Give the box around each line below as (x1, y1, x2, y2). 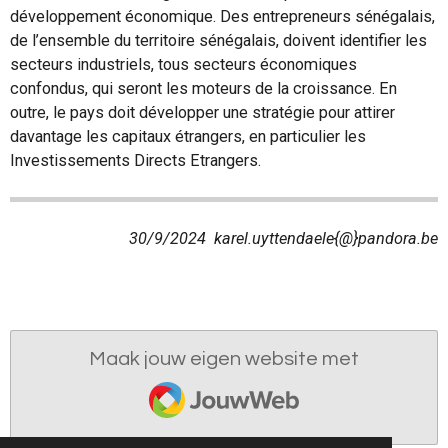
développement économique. (10, 6, 220, 26)
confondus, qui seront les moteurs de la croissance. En (10, 78, 397, 98)
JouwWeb (148, 373, 239, 393)
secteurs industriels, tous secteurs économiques (10, 54, 357, 74)
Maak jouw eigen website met (89, 349, 359, 369)
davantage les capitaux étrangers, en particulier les (10, 126, 366, 146)
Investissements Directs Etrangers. (10, 150, 265, 170)
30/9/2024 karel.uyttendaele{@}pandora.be (129, 228, 438, 248)
